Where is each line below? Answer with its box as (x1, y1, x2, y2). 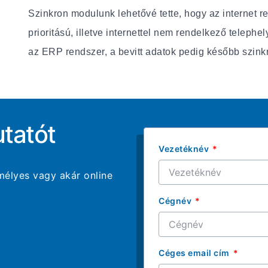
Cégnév (159, 195, 194, 206)
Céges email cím (159, 247, 232, 258)
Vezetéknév (159, 143, 211, 154)
